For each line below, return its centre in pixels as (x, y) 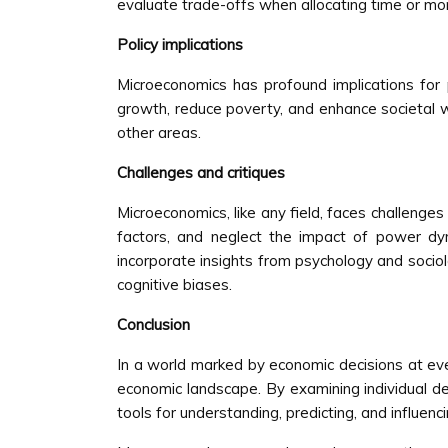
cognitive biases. (174, 284)
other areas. (159, 132)
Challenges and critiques (201, 172)
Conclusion (153, 324)
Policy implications (180, 44)
